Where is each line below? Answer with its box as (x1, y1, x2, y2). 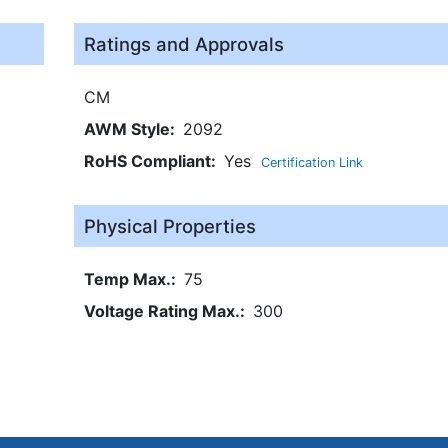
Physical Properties (83, 214, 256, 237)
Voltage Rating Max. (83, 300, 240, 321)
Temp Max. (83, 268, 171, 289)
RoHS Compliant (83, 150, 211, 171)
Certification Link (260, 154, 363, 170)
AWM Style (83, 118, 170, 139)
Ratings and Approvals (83, 32, 284, 55)
